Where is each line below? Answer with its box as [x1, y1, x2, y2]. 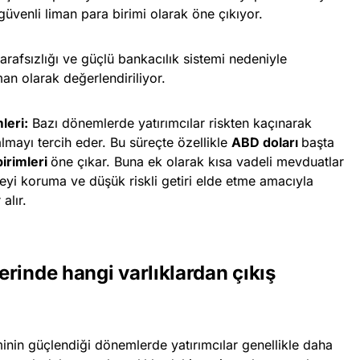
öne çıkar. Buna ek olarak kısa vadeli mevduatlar [51, 153, 344, 170]
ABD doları [231, 133, 301, 150]
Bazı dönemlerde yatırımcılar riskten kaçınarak [28, 114, 312, 131]
